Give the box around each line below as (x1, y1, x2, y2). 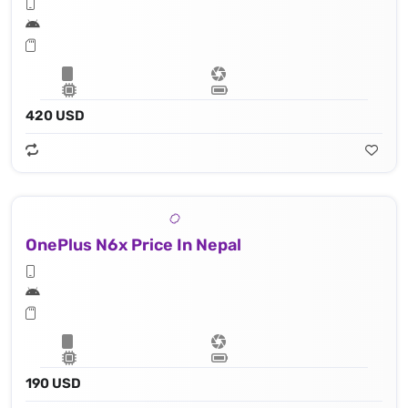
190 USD (25, 375, 81, 393)
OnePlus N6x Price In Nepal (25, 235, 241, 256)
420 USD (25, 107, 85, 125)
